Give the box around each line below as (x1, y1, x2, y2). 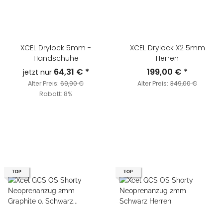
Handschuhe (33, 53, 79, 64)
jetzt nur (22, 67, 54, 78)
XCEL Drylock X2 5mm (129, 43, 205, 53)
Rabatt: (39, 90, 64, 99)
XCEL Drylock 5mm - (20, 43, 91, 53)
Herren (156, 53, 179, 64)
